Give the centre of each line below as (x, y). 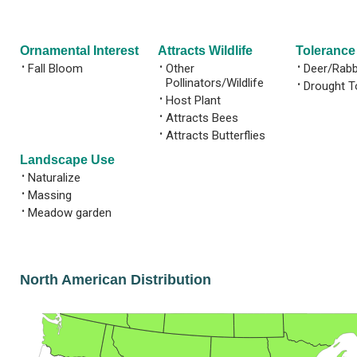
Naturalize (54, 177)
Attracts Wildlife (205, 50)
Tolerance (326, 50)
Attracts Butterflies (216, 135)
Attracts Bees (202, 118)
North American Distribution (116, 279)
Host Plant (193, 100)
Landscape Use (67, 159)
